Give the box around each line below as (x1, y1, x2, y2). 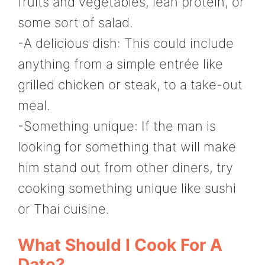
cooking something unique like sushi (18, 180, 236, 196)
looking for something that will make (18, 139, 236, 155)
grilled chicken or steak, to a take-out (18, 77, 243, 93)
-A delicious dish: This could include (18, 35, 234, 51)
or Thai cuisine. (18, 201, 109, 217)
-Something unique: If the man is (18, 118, 216, 134)
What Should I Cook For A (18, 234, 222, 255)
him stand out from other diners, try (18, 160, 233, 176)
